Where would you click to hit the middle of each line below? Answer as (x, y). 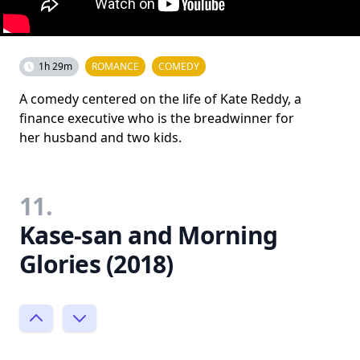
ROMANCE (115, 66)
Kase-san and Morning (148, 235)
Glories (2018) (96, 264)
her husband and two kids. (100, 137)
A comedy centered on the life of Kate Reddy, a (160, 98)
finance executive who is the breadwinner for (157, 118)
